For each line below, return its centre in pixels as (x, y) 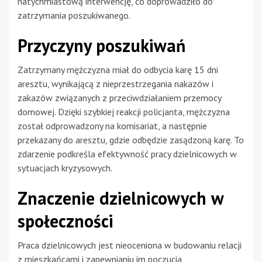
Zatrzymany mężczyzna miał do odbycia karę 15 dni (118, 70)
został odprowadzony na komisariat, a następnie (112, 126)
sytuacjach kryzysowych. (65, 168)
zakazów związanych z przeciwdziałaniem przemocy (119, 98)
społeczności (65, 221)
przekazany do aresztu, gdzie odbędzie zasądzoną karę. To (131, 140)
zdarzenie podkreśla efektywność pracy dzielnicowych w (127, 154)
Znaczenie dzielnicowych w (120, 198)
